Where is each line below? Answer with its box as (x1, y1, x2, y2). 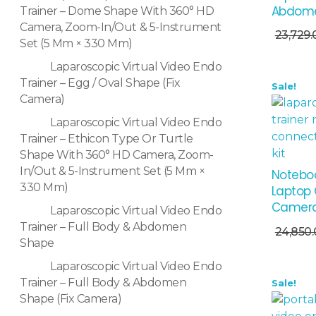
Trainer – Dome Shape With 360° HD (20, 4, 214, 18)
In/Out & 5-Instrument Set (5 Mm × (20, 164, 205, 178)
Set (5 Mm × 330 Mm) (20, 37, 133, 51)
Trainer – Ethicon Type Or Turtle (20, 132, 193, 146)
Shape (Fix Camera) (20, 292, 122, 306)
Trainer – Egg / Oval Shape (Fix (20, 76, 181, 90)
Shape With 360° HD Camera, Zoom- (20, 148, 214, 162)
